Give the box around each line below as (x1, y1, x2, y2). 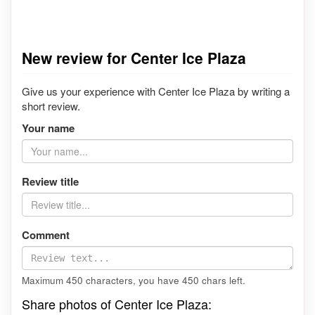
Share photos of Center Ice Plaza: (22, 295, 212, 314)
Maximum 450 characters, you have (22, 274, 182, 288)
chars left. (199, 274, 245, 288)
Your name (22, 120, 75, 136)
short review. (22, 98, 80, 114)
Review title (22, 174, 79, 190)
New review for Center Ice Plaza (22, 46, 246, 68)
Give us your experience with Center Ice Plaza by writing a (22, 84, 290, 99)
